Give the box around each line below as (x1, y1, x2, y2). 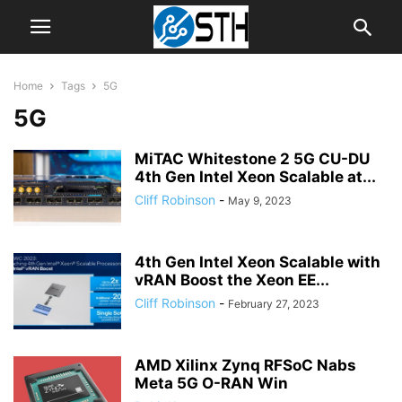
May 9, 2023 (228, 194, 292, 207)
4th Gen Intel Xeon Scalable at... (135, 168, 376, 186)
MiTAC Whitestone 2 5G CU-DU (135, 150, 370, 168)
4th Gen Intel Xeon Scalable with (135, 253, 380, 271)
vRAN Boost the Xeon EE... (135, 271, 329, 289)
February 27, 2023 (228, 297, 319, 310)
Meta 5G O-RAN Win (135, 374, 288, 392)
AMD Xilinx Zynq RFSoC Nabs (135, 356, 356, 374)
